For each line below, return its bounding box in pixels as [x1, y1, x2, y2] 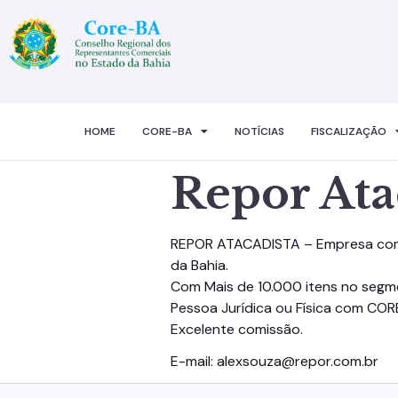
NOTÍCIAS [234, 124, 284, 139]
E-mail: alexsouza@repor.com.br [171, 352, 378, 370]
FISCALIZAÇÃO [310, 124, 386, 139]
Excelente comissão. [171, 320, 303, 338]
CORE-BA [141, 124, 192, 139]
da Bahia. [171, 256, 228, 275]
